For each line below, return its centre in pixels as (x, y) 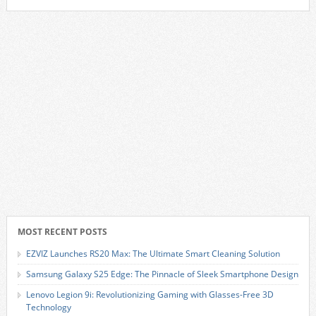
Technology (48, 307)
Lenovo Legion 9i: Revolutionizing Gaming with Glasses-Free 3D (150, 294)
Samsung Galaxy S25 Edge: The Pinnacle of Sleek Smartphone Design (162, 274)
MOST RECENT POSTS (62, 232)
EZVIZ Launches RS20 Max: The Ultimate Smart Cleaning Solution (153, 254)
